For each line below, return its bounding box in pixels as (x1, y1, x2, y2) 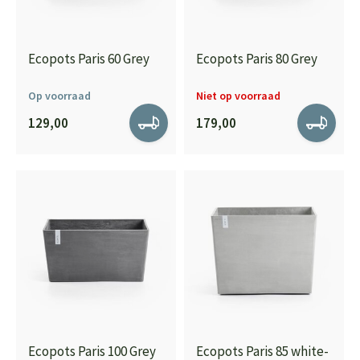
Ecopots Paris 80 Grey (196, 50, 317, 67)
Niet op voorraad (196, 88, 280, 103)
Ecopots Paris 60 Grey (28, 50, 149, 67)
